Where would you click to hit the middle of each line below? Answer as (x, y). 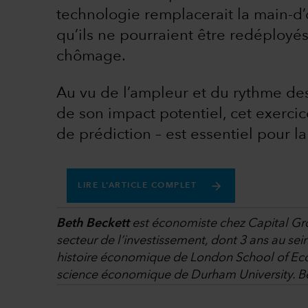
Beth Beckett (93, 224)
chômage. (91, 57)
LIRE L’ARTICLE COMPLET (137, 186)
